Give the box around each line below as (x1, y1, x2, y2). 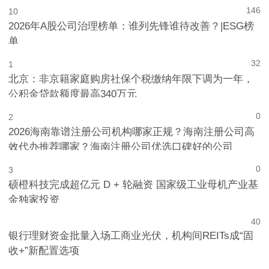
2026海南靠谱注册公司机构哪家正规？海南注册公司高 (8, 125, 255, 138)
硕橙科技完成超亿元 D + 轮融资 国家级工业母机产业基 (8, 178, 259, 190)
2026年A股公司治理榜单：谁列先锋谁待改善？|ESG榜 (8, 20, 255, 32)
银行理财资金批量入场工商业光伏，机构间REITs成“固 (8, 229, 254, 241)
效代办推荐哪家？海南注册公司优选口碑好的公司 (8, 141, 234, 153)
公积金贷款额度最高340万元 (8, 88, 138, 100)
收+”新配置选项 (8, 244, 80, 256)
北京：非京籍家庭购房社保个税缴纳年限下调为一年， (8, 73, 254, 85)
